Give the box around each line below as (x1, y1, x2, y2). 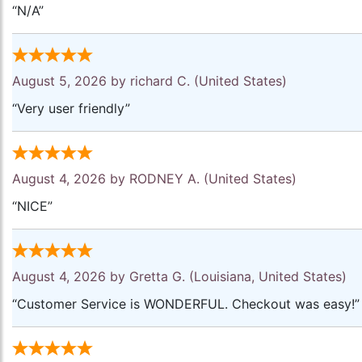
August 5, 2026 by (12, 73, 130, 89)
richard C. (130, 73, 190, 89)
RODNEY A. (129, 170, 200, 187)
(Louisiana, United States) (185, 268, 347, 284)
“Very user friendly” (12, 100, 130, 116)
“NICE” (12, 198, 53, 214)
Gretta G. (129, 268, 185, 284)
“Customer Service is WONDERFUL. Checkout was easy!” (12, 296, 360, 312)
